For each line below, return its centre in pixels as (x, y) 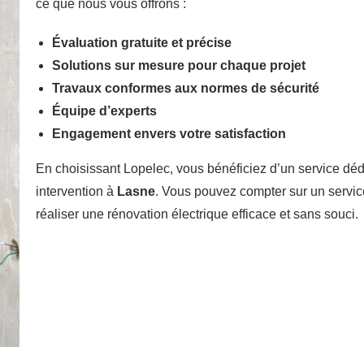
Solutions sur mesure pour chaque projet (178, 65)
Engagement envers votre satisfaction (169, 133)
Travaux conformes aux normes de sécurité (185, 88)
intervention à (76, 191)
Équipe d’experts (104, 110)
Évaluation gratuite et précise (141, 42)
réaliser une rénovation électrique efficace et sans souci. (197, 214)
